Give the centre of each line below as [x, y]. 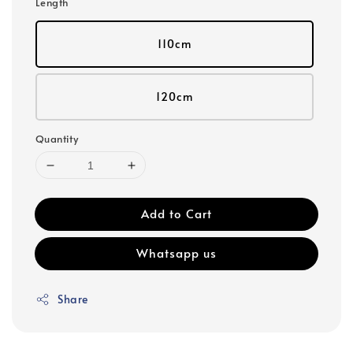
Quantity [57, 139]
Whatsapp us [176, 253]
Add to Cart [176, 213]
